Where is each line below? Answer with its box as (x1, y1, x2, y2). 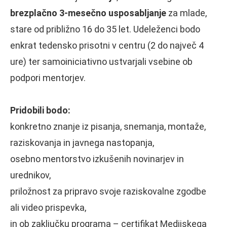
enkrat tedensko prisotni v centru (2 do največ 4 (10, 40, 204, 51)
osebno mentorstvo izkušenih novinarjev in (10, 153, 184, 164)
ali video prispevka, (10, 202, 86, 213)
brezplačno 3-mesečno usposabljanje (10, 7, 166, 18)
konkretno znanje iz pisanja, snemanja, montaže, (10, 121, 206, 132)
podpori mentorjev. (10, 72, 86, 83)
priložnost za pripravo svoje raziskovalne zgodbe (10, 185, 206, 197)
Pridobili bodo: (10, 104, 70, 116)
